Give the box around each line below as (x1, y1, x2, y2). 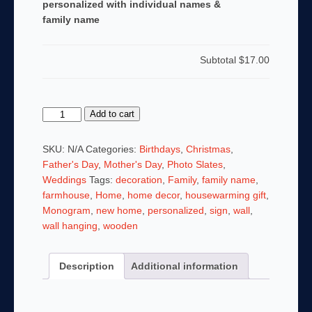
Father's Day (42, 159, 98, 171)
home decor (127, 189, 180, 201)
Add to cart (90, 109, 135, 120)
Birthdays (139, 143, 180, 155)
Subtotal (200, 54, 240, 66)
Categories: (85, 143, 139, 155)
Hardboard (41, 215, 89, 227)
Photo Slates (166, 159, 223, 171)
